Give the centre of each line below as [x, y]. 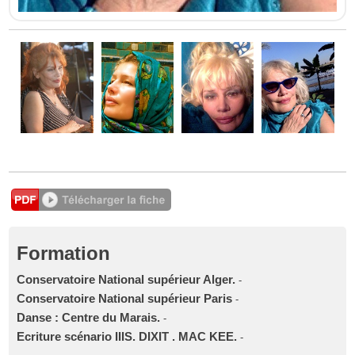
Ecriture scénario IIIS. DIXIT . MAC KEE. [127, 336]
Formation [64, 253]
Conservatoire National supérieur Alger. [126, 279]
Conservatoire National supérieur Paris [125, 298]
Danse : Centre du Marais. [89, 317]
